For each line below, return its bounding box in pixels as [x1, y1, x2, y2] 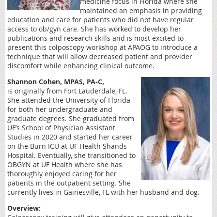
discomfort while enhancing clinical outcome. [7, 61, 155, 71]
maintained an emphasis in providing [80, 6, 202, 15]
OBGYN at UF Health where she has [7, 160, 122, 170]
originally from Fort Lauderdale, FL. [15, 86, 127, 96]
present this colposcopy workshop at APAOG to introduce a [7, 43, 198, 52]
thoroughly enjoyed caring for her [7, 169, 117, 179]
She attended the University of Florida [7, 95, 130, 105]
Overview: [7, 203, 41, 213]
